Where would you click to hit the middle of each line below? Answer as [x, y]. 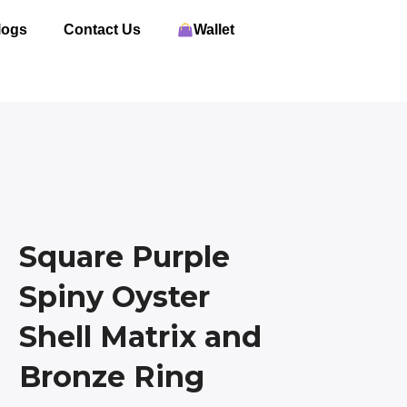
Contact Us [102, 30]
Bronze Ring [112, 377]
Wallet [213, 30]
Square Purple [124, 257]
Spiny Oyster [114, 297]
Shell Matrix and [140, 337]
